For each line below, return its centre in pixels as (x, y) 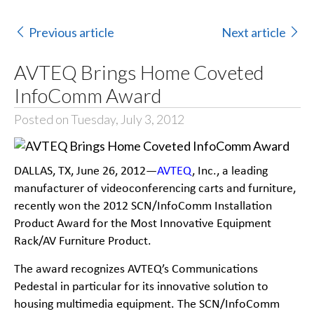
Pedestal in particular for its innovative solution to (141, 287)
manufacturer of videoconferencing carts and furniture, (155, 189)
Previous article (71, 33)
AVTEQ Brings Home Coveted (139, 72)
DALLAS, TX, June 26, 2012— (85, 172)
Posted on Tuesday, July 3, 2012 (99, 119)
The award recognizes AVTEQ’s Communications (136, 269)
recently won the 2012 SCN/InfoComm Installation (143, 207)
